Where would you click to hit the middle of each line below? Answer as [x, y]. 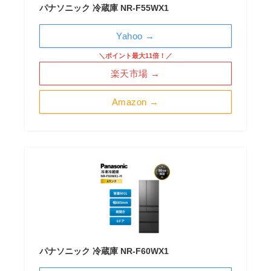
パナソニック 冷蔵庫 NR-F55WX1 [104, 8]
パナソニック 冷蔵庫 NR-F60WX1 [104, 251]
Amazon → [135, 102]
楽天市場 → [135, 73]
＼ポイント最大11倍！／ [135, 55]
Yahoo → [135, 36]
